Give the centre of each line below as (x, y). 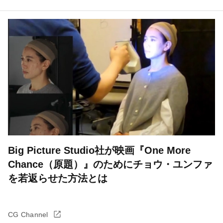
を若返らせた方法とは (58, 178)
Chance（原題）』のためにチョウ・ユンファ (110, 164)
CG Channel (28, 215)
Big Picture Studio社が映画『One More (99, 150)
